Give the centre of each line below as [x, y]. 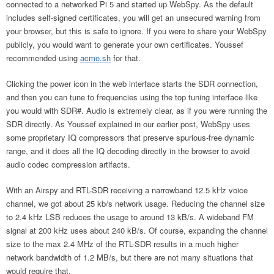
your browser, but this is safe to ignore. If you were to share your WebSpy [136, 31]
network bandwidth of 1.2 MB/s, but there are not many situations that [130, 257]
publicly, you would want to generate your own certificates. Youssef [125, 44]
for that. [126, 57]
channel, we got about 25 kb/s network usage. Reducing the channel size [135, 203]
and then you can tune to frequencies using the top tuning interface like [132, 97]
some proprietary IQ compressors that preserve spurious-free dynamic [130, 137]
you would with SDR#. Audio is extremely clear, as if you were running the [137, 110]
